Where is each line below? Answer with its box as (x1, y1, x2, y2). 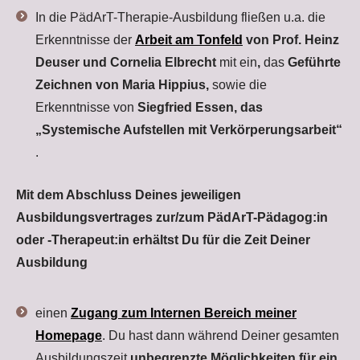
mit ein (219, 55, 257, 69)
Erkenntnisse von (35, 100, 137, 114)
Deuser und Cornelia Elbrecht (35, 55, 219, 69)
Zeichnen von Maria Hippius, (35, 78, 212, 92)
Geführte (288, 55, 341, 69)
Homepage (35, 329, 102, 342)
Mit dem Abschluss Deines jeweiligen (16, 188, 241, 202)
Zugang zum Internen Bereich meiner (71, 306, 297, 320)
